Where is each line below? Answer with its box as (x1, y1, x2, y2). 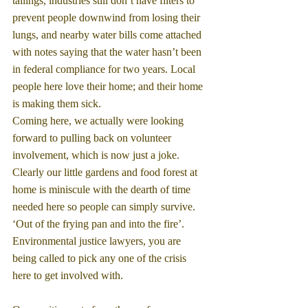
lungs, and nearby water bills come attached (12, 28, 204, 41)
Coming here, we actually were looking (12, 114, 186, 126)
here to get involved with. (12, 269, 123, 281)
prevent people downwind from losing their (12, 11, 203, 23)
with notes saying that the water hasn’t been (12, 45, 204, 58)
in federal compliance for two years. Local (12, 63, 198, 75)
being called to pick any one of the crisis (12, 252, 189, 264)
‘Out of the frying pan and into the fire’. (12, 217, 187, 230)
